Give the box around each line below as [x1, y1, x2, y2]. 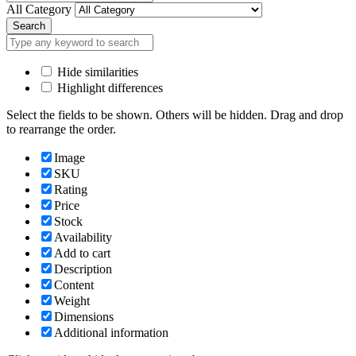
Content [54, 278, 94, 292]
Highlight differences [54, 81, 163, 95]
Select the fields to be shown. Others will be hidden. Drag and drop [6, 108, 343, 122]
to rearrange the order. [6, 122, 116, 137]
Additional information [54, 326, 168, 340]
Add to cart [54, 246, 110, 261]
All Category [6, 2, 72, 17]
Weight [54, 294, 90, 308]
